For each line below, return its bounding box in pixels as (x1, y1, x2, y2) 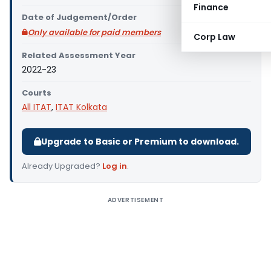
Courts (22, 87, 51, 99)
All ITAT (22, 101, 51, 113)
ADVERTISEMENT (107, 195, 164, 204)
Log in (102, 160, 127, 172)
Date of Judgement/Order (22, 11, 137, 23)
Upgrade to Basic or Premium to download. (41, 135, 239, 148)
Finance (194, 1, 229, 13)
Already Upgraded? (22, 160, 102, 172)
